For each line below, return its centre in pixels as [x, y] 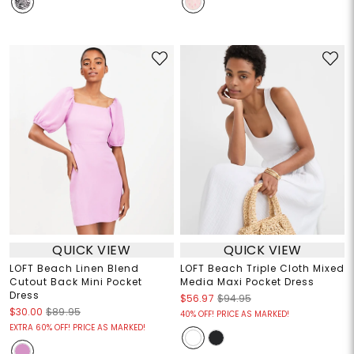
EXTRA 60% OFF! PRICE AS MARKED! [77, 328]
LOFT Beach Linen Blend [74, 269]
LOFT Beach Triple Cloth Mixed [262, 269]
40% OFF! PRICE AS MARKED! [235, 314]
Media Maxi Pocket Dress [247, 282]
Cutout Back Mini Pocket [75, 282]
